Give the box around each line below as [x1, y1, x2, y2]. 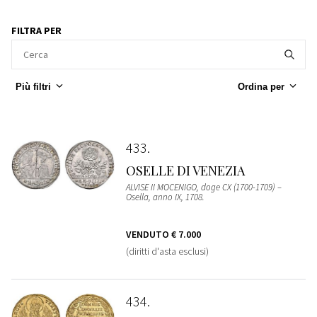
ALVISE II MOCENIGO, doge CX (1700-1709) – [125, 181, 282, 194]
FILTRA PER [11, 23, 62, 37]
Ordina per [238, 81, 284, 93]
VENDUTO [125, 228, 171, 241]
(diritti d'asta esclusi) [125, 245, 209, 258]
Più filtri [16, 81, 51, 93]
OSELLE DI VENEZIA [125, 162, 245, 180]
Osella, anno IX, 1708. [125, 191, 204, 204]
